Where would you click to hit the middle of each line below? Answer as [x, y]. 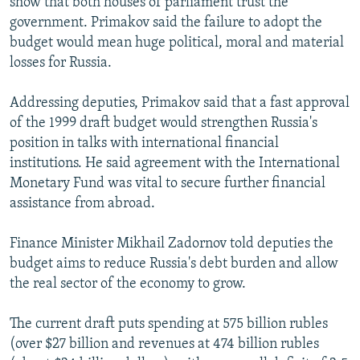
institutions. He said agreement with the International [175, 163]
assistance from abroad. [82, 203]
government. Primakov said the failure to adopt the [166, 22]
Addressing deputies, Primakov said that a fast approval [180, 103]
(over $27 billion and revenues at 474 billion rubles [164, 344]
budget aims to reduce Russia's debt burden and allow [174, 264]
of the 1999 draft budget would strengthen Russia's [164, 123]
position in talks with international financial [144, 143]
